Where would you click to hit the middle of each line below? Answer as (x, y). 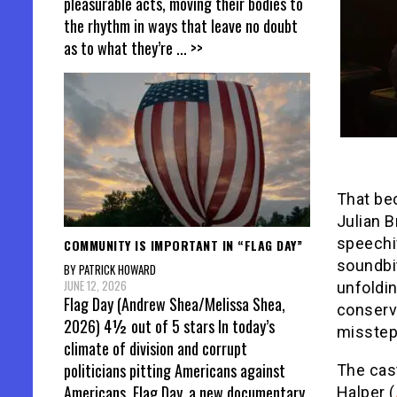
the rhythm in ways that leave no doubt (181, 25)
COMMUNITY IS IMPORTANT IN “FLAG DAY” (183, 245)
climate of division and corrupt (156, 349)
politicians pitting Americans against (175, 371)
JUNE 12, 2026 (95, 286)
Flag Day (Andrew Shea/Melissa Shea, (175, 304)
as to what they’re (120, 47)
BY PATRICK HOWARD (110, 270)
